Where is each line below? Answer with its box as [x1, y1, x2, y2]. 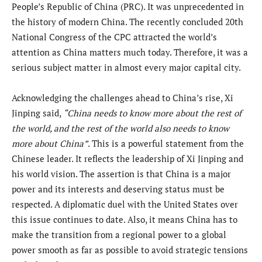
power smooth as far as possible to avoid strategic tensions [12, 244, 248, 256]
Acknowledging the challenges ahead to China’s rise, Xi [12, 92, 233, 104]
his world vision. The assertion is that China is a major [12, 168, 231, 180]
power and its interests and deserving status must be [12, 183, 225, 195]
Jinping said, [12, 107, 63, 119]
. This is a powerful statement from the [88, 137, 244, 150]
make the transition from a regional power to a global [12, 229, 226, 241]
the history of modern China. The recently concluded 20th [12, 16, 243, 28]
